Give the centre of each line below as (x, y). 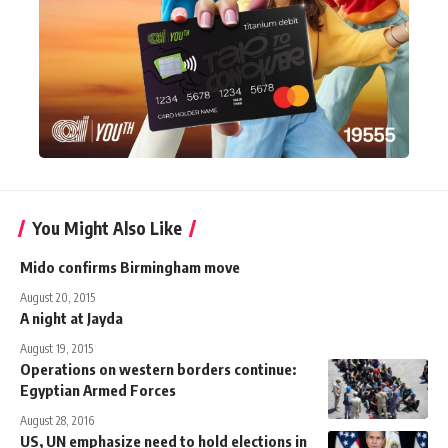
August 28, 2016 (57, 420)
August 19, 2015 (56, 348)
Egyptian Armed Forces (98, 389)
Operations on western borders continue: (158, 368)
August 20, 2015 (57, 297)
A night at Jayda (71, 317)
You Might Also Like (107, 227)
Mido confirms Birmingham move (130, 266)
